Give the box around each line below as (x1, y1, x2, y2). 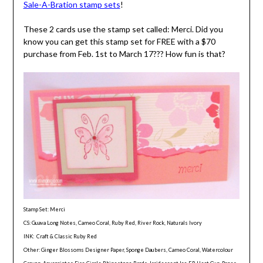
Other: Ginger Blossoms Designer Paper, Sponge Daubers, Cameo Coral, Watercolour (23, 246, 233, 253)
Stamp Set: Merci (23, 205, 65, 213)
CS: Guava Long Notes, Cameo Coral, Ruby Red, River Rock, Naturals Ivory (23, 219, 202, 226)
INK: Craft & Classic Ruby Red (23, 232, 97, 240)
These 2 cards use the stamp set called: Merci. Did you (23, 24, 223, 35)
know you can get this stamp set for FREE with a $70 (23, 36, 215, 47)
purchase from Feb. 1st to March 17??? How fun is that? (23, 49, 225, 59)
